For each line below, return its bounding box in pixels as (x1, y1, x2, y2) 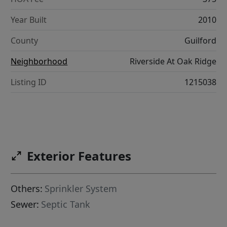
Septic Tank (41, 198, 91, 211)
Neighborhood (11, 56, 68, 67)
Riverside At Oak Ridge (129, 56, 216, 67)
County (11, 35, 39, 47)
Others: (11, 182, 43, 195)
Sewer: (11, 198, 40, 211)
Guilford (184, 35, 216, 47)
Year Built (11, 14, 47, 26)
